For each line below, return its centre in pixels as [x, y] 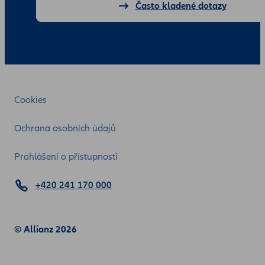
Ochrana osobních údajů [65, 128]
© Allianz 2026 [46, 229]
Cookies [30, 100]
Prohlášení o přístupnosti [66, 156]
